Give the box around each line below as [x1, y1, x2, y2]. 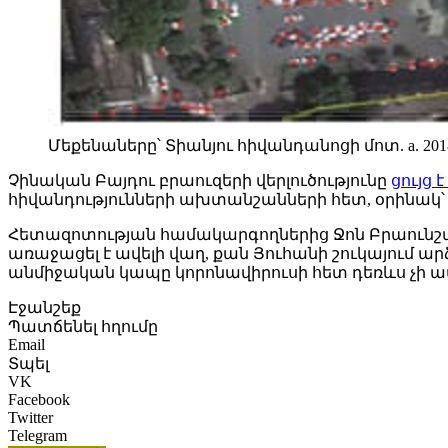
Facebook [8, 391, 70, 409]
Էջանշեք [8, 299, 81, 317]
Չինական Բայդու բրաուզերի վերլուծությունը [8, 172, 391, 190]
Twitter [8, 409, 53, 427]
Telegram [8, 427, 67, 445]
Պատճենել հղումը [8, 318, 158, 336]
